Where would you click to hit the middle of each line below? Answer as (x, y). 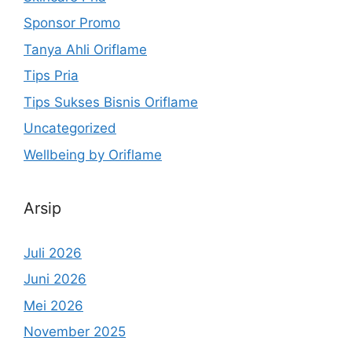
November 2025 (75, 332)
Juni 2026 (55, 279)
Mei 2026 (53, 305)
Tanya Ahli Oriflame (85, 49)
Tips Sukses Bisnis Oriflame (111, 102)
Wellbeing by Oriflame (93, 154)
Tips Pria (51, 76)
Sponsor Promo (72, 23)
